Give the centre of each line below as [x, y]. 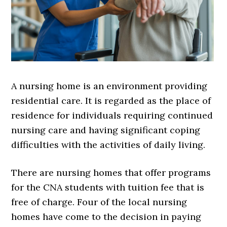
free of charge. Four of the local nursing [99, 202]
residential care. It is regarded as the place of [111, 101]
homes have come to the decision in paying [106, 217]
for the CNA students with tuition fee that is [108, 187]
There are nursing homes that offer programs [111, 173]
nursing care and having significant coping [106, 130]
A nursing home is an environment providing [109, 86]
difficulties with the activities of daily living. [108, 145]
